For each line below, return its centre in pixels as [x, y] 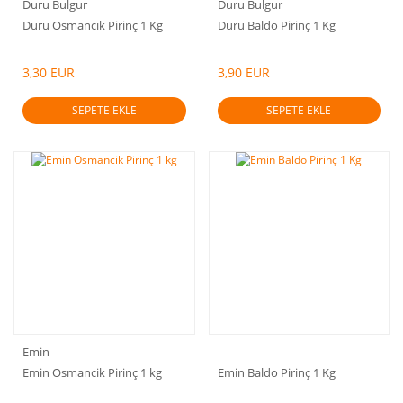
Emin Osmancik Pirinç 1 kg [92, 372]
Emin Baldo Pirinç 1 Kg [276, 372]
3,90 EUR [243, 72]
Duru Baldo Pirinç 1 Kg [276, 25]
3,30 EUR [49, 72]
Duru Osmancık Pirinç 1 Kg [93, 25]
